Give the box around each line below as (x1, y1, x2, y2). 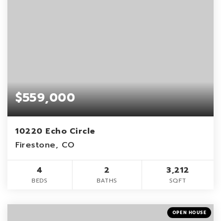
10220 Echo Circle (15, 125, 95, 138)
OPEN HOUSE (172, 209, 206, 217)
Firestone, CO (15, 139, 75, 151)
